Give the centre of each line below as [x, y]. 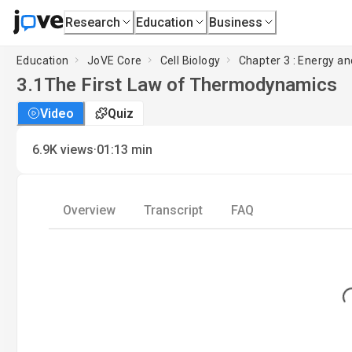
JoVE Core [114, 60]
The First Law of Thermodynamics [191, 85]
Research [93, 22]
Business [236, 22]
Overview [89, 210]
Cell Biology [190, 60]
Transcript [173, 210]
